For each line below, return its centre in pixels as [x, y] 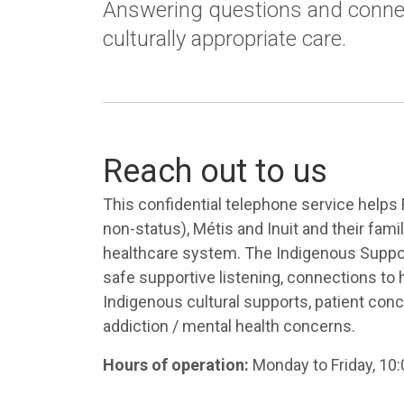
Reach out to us [215, 171]
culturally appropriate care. [225, 39]
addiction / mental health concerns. [229, 326]
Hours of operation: [176, 365]
